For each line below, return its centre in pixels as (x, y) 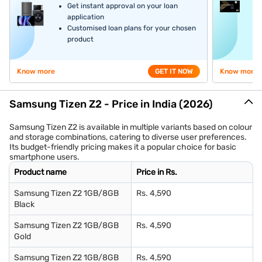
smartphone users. (44, 157)
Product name (40, 173)
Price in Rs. (157, 173)
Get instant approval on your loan (123, 6)
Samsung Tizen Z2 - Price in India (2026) (111, 104)
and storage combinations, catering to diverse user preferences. (128, 137)
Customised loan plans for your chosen (132, 28)
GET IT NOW (174, 72)
